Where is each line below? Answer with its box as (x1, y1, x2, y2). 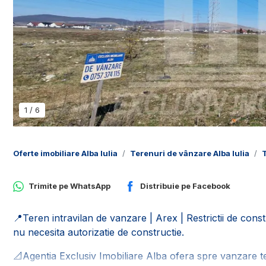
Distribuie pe (140, 181, 192, 191)
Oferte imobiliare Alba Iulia (13, 148, 118, 158)
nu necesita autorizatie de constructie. (13, 226, 184, 239)
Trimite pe (28, 181, 70, 191)
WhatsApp (70, 181, 110, 191)
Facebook (192, 181, 230, 191)
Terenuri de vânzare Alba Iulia (130, 148, 249, 158)
